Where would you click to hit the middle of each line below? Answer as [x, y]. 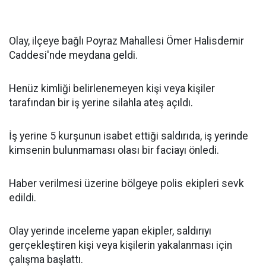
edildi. [23, 198]
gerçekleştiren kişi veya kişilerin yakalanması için [121, 246]
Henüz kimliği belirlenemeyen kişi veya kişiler [112, 89]
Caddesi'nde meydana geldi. [73, 56]
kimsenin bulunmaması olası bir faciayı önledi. [114, 151]
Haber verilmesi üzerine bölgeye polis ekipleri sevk [126, 184]
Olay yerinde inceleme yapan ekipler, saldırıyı [110, 231]
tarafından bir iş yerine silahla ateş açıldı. [101, 103]
